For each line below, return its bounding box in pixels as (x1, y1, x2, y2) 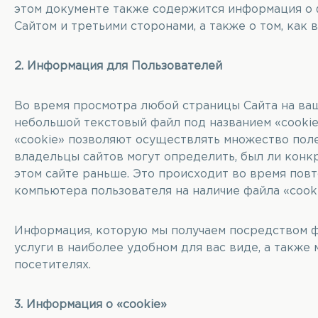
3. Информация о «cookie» (14, 300, 167, 310)
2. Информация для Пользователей (14, 61, 222, 72)
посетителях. (14, 260, 91, 270)
